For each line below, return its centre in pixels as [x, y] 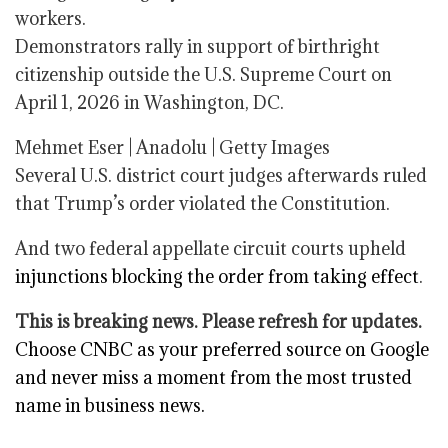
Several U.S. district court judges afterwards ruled [221, 175]
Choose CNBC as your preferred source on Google [222, 349]
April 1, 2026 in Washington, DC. [149, 102]
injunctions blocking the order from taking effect [217, 276]
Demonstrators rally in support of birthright [197, 46]
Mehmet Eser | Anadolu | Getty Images [172, 147]
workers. [50, 18]
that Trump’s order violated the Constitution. [202, 203]
